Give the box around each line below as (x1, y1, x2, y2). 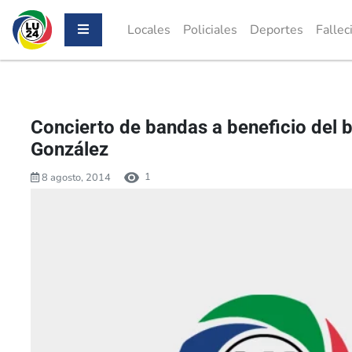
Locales (127, 21, 170, 38)
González (31, 138, 108, 160)
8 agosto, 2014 (39, 170, 111, 185)
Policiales (183, 21, 237, 38)
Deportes (250, 21, 303, 38)
